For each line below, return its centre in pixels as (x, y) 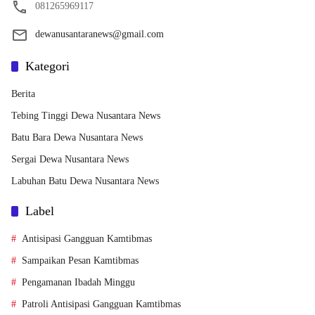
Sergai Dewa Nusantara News (70, 159)
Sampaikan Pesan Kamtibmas (80, 260)
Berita (23, 94)
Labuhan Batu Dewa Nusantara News (85, 181)
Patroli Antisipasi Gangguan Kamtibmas (101, 304)
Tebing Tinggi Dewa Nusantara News (86, 115)
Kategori (47, 66)
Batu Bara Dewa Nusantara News (77, 137)
